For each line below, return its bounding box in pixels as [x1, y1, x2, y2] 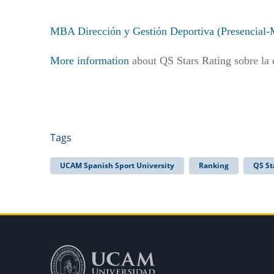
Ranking [199, 160, 229, 171]
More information [50, 54, 129, 67]
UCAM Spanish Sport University [60, 160, 174, 171]
